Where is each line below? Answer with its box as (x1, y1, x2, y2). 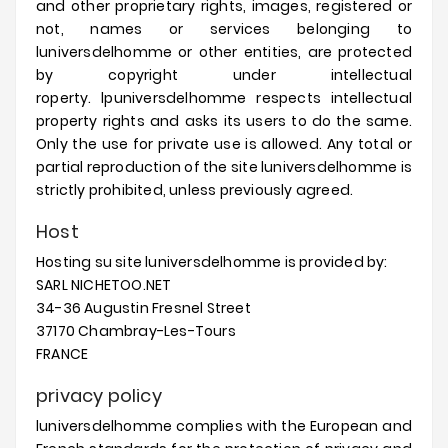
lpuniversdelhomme (101, 88, 247, 108)
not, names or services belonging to (36, 19, 412, 39)
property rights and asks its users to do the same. (36, 111, 412, 131)
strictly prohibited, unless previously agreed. (36, 180, 354, 200)
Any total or (326, 134, 412, 154)
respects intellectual (246, 88, 413, 108)
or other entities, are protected (172, 42, 412, 62)
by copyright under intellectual (36, 65, 412, 85)
